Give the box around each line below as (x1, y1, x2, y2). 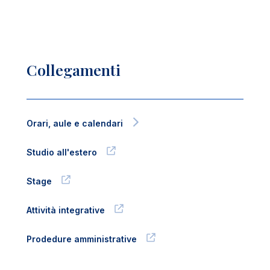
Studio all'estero (27, 147, 97, 157)
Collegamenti (27, 60, 121, 80)
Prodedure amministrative (27, 234, 137, 244)
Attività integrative (27, 205, 105, 215)
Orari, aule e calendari (27, 118, 123, 128)
